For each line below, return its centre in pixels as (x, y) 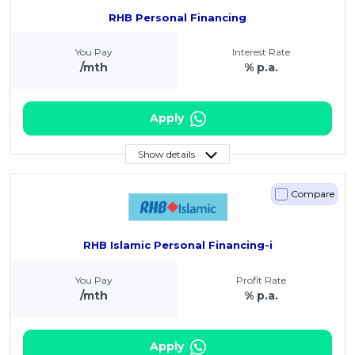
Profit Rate (261, 280)
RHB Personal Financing (177, 17)
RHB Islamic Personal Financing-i (177, 245)
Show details (166, 155)
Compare (313, 194)
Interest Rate (261, 52)
